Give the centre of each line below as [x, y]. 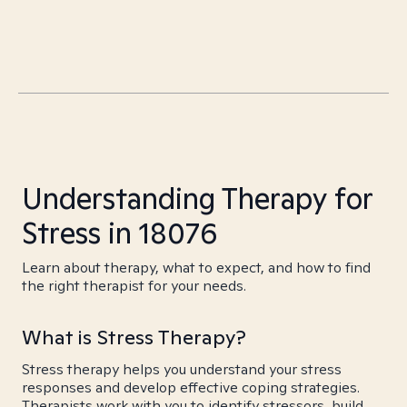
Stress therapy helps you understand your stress [182, 369]
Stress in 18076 [120, 233]
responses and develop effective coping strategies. [191, 387]
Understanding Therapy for [197, 198]
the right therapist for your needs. [134, 286]
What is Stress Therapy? [134, 337]
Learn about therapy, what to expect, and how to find [196, 268]
